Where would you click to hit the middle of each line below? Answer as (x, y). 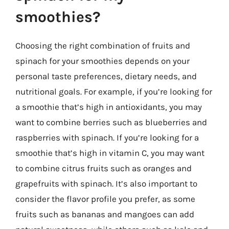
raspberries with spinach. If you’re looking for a (107, 138)
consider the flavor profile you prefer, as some (105, 199)
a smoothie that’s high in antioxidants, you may (109, 107)
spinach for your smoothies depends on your (102, 61)
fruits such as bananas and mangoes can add (105, 214)
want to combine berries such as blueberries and (111, 122)
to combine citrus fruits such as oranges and (104, 168)
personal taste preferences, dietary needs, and (106, 76)
